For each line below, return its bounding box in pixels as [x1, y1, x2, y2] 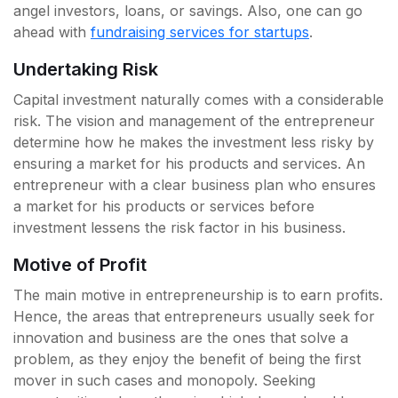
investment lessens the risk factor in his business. [13, 219, 346, 237]
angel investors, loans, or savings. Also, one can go [13, 2, 362, 20]
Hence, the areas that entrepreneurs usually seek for [13, 307, 375, 326]
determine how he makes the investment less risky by [13, 133, 374, 152]
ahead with [13, 23, 91, 42]
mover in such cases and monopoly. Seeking [13, 371, 315, 390]
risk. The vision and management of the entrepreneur [13, 112, 375, 131]
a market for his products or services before [13, 197, 314, 216]
